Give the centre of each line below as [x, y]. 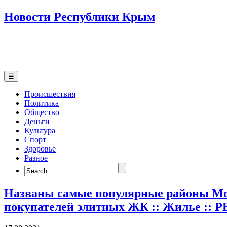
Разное [36, 158]
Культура [40, 130]
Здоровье [40, 148]
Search [35, 166]
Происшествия [50, 94]
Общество [42, 112]
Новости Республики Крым [80, 16]
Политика [42, 103]
